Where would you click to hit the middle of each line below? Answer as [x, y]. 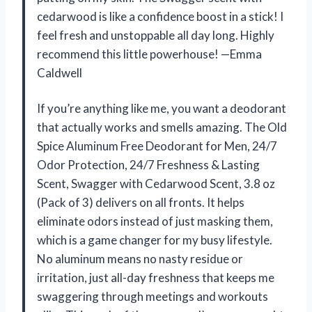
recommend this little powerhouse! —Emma [149, 54]
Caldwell [60, 72]
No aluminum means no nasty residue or [140, 258]
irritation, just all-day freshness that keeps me [156, 277]
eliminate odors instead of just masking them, [155, 221]
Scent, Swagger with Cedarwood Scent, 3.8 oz [156, 183]
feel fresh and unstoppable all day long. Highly [156, 35]
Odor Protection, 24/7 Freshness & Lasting [148, 164]
